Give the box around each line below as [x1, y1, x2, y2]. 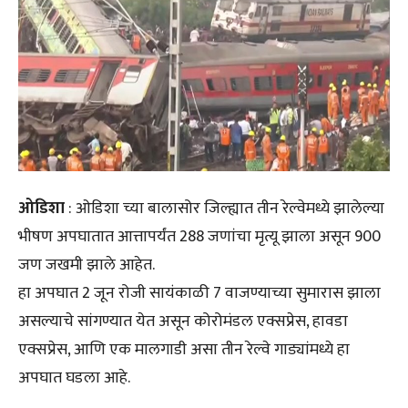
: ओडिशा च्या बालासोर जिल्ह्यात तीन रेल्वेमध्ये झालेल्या [65, 194, 384, 222]
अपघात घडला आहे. [18, 363, 130, 392]
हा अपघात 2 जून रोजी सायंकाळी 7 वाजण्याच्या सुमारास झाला [18, 279, 381, 307]
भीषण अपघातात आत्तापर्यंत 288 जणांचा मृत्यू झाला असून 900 [18, 222, 381, 250]
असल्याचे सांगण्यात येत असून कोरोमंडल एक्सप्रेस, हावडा [18, 307, 348, 335]
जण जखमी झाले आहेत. [18, 250, 155, 279]
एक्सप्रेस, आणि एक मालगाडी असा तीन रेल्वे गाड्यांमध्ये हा [18, 335, 350, 363]
